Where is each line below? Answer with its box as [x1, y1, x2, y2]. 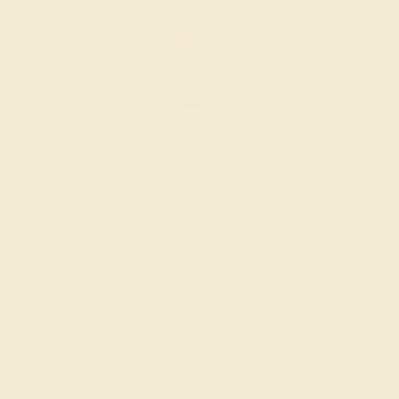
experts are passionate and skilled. [60, 284, 353, 305]
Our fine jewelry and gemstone [77, 253, 336, 273]
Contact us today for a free [93, 315, 320, 336]
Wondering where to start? [40, 188, 359, 222]
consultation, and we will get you [69, 346, 343, 367]
